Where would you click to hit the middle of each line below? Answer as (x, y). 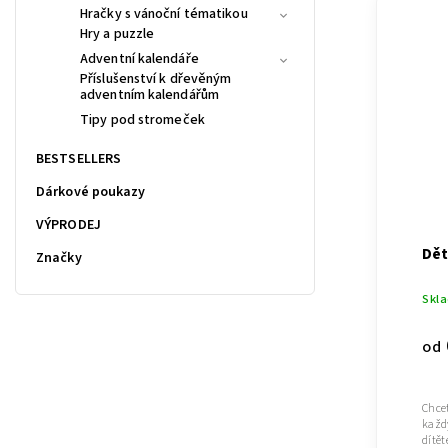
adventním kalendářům (149, 94)
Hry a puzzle (117, 33)
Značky (59, 257)
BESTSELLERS (79, 158)
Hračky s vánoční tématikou (164, 13)
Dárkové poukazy (91, 191)
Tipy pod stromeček (142, 119)
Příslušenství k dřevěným (156, 78)
